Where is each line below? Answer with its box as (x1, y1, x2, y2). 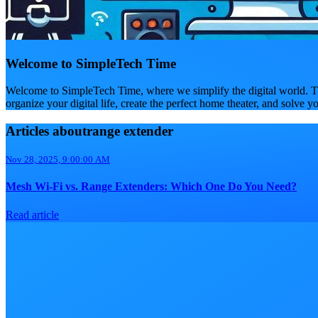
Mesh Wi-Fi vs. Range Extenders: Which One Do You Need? (6, 180, 297, 193)
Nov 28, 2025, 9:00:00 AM (6, 153, 110, 165)
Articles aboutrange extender (6, 124, 173, 139)
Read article (6, 209, 59, 221)
